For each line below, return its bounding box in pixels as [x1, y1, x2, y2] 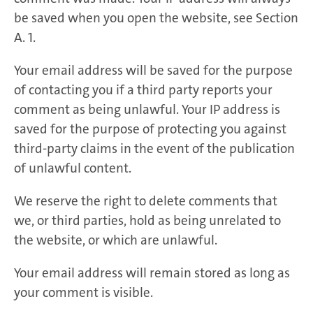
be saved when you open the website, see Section [14, 8, 298, 27]
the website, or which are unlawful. [14, 231, 217, 249]
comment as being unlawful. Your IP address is [14, 100, 280, 118]
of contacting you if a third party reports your [14, 80, 272, 99]
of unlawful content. [14, 159, 131, 177]
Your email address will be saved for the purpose [14, 61, 293, 79]
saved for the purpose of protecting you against [14, 119, 286, 138]
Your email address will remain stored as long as [14, 263, 290, 282]
